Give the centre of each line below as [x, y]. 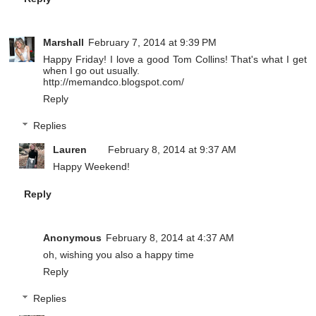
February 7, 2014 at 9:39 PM [153, 43]
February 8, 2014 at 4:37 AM [170, 237]
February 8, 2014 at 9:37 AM [172, 149]
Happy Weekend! [92, 166]
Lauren [70, 149]
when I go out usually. [92, 71]
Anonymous [73, 237]
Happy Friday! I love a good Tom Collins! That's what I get [175, 60]
